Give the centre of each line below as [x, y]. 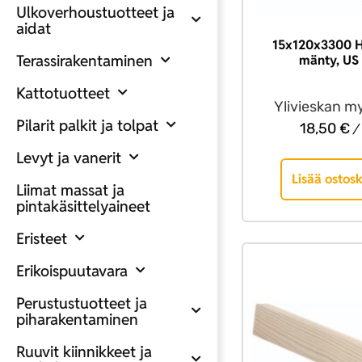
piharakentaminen [77, 319]
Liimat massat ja [70, 189]
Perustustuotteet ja [82, 303]
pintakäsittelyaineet [83, 206]
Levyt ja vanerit [69, 157]
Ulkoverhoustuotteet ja [95, 12]
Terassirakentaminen [84, 60]
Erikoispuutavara [72, 270]
